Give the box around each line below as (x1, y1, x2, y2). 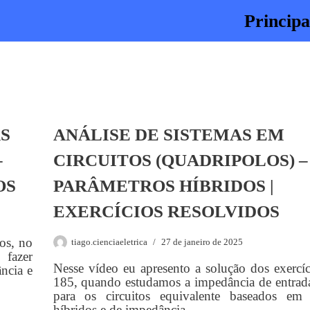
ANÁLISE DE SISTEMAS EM (53, 125, 284, 144)
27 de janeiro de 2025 (161, 237, 243, 247)
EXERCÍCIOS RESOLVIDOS (53, 202, 280, 221)
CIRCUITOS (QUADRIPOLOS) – (53, 151, 308, 170)
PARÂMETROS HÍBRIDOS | (53, 176, 274, 195)
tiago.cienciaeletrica (71, 237, 147, 247)
